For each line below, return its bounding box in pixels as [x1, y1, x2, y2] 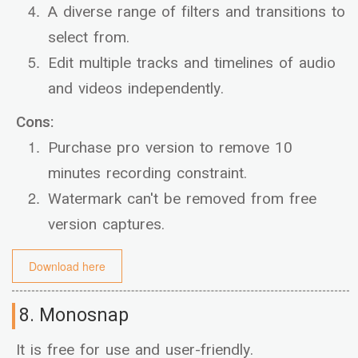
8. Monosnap [19, 302, 129, 330]
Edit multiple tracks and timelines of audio [48, 52, 336, 75]
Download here [29, 258, 105, 275]
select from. [48, 26, 129, 50]
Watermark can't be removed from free [48, 188, 316, 211]
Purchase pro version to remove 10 [48, 137, 292, 160]
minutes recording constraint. [48, 162, 247, 185]
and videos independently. [48, 78, 224, 101]
